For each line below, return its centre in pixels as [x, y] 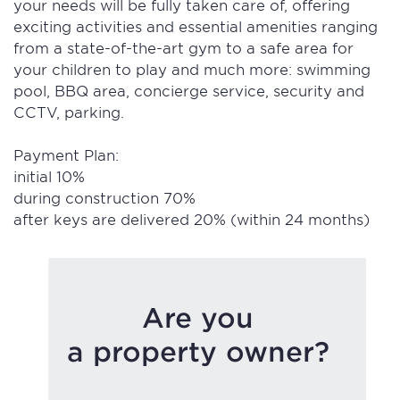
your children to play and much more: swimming [192, 69]
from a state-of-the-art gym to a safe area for [183, 47]
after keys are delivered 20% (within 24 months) [192, 219]
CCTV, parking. [69, 112]
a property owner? [198, 351]
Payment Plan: [66, 154]
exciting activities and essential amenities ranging [196, 26]
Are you [198, 317]
